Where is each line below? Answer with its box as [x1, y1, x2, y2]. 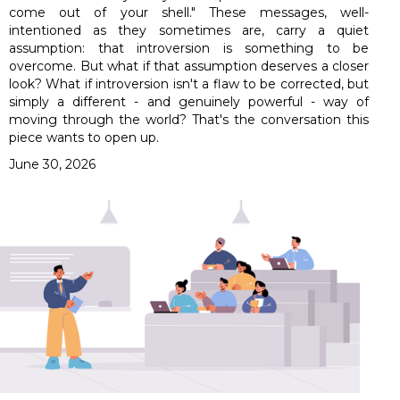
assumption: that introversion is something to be [9, 39, 370, 56]
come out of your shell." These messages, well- [9, 4, 370, 21]
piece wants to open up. [9, 129, 159, 146]
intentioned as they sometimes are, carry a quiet [9, 21, 370, 38]
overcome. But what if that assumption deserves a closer [9, 57, 370, 74]
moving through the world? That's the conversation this [9, 111, 370, 128]
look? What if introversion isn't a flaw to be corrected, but [9, 75, 370, 92]
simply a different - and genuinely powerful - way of [9, 93, 370, 110]
